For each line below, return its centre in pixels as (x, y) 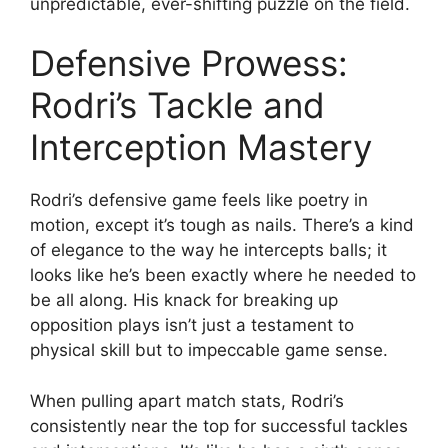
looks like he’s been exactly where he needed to (223, 275)
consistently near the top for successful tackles (219, 425)
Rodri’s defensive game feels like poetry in (199, 200)
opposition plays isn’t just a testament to (192, 325)
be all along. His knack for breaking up (184, 300)
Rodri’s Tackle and (177, 105)
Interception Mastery (201, 147)
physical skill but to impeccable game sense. (209, 350)
